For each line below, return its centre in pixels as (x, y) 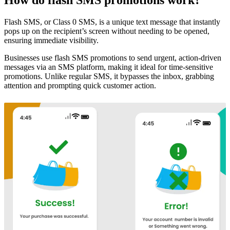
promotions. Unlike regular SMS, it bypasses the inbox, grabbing (109, 76)
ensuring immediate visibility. (52, 40)
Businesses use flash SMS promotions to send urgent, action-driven (113, 57)
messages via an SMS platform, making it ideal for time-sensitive (109, 67)
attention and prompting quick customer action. (80, 85)
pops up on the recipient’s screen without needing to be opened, (107, 31)
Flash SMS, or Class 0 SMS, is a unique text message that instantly (112, 22)
